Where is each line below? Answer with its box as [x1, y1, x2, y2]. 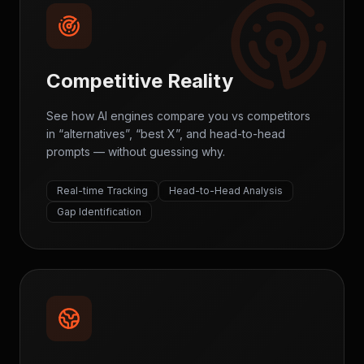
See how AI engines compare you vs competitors [46, 109, 310, 123]
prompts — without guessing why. [46, 145, 225, 158]
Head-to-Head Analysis [169, 184, 283, 197]
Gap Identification [57, 206, 141, 218]
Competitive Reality [46, 69, 233, 93]
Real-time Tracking [57, 184, 148, 197]
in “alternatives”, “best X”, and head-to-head [46, 127, 285, 141]
